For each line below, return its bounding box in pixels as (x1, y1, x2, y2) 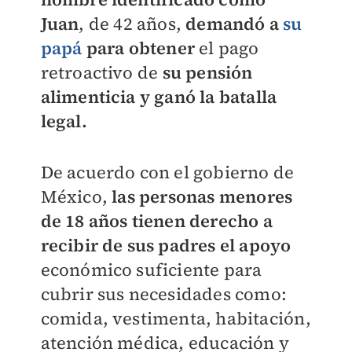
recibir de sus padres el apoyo (40, 233, 291, 257)
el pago (199, 36, 259, 60)
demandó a (181, 12, 284, 35)
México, (40, 185, 112, 208)
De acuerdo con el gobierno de (40, 160, 295, 184)
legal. (40, 109, 87, 133)
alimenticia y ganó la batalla (40, 85, 277, 108)
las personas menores (112, 185, 293, 208)
